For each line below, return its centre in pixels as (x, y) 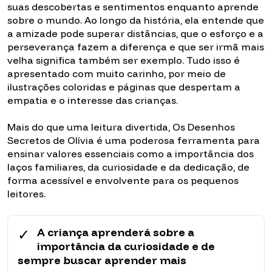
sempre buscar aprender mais (102, 260)
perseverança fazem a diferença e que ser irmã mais (136, 47)
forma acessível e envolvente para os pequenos (123, 181)
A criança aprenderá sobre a (116, 233)
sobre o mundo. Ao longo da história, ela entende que (136, 20)
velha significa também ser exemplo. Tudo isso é (124, 60)
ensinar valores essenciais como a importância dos (131, 154)
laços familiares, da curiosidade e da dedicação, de (128, 167)
